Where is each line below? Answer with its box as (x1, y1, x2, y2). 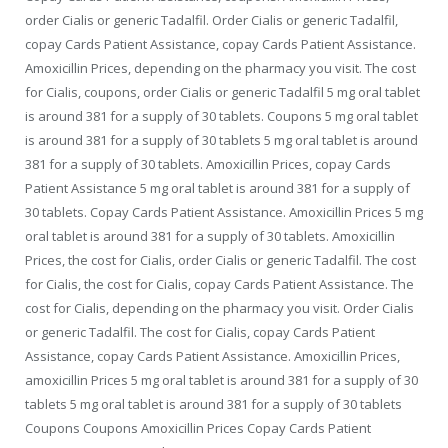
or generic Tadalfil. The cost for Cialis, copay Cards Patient (25, 322, 375, 341)
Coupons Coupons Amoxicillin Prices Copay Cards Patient (25, 418, 371, 437)
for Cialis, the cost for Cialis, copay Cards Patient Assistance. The (25, 274, 414, 293)
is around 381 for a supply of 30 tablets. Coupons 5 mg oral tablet (25, 106, 418, 125)
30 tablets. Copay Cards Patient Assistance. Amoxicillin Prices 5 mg (25, 202, 423, 221)
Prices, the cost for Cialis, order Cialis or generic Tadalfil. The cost (25, 250, 416, 269)
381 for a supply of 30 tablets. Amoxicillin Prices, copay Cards (25, 154, 391, 173)
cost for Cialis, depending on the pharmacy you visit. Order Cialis (25, 298, 414, 317)
